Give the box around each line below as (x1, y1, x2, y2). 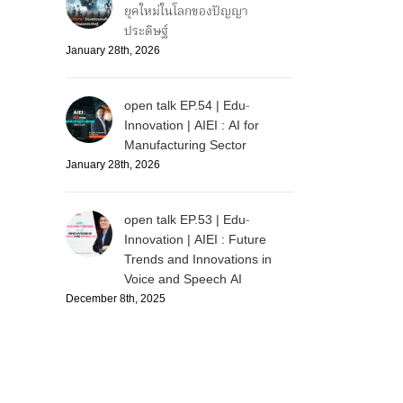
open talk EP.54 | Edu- (124, 96, 249, 117)
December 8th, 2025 (66, 291, 166, 309)
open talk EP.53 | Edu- (124, 210, 249, 231)
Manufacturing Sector (124, 136, 246, 157)
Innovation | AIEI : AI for (124, 116, 259, 137)
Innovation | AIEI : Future (124, 230, 266, 251)
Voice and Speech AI (124, 270, 242, 291)
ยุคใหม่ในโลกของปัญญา (124, 2, 248, 22)
